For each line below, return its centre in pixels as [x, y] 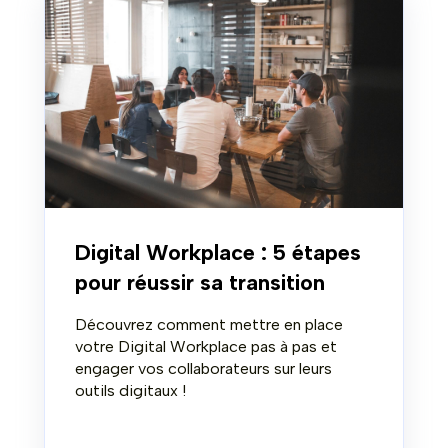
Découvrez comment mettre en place [209, 325]
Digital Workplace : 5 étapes [218, 253]
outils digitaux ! [130, 391]
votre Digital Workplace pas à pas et [206, 347]
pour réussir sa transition [200, 283]
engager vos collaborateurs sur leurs [203, 369]
